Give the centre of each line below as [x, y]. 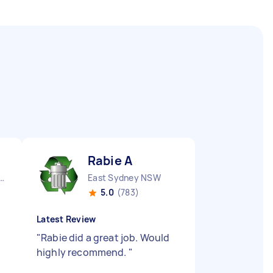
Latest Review [66, 219]
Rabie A [110, 161]
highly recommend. [83, 252]
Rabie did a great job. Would [105, 238]
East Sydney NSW [124, 178]
